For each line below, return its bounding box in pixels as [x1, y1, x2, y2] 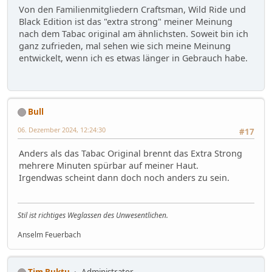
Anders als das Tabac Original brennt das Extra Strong [19, 148, 242, 160]
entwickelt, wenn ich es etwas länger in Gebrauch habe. [19, 52, 248, 64]
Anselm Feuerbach [18, 229, 81, 240]
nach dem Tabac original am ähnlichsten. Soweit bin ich [19, 28, 248, 40]
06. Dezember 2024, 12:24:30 [18, 124, 106, 134]
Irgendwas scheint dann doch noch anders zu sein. [19, 172, 229, 184]
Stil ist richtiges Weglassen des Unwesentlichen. [18, 209, 168, 220]
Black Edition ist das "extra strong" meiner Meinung [19, 16, 233, 28]
